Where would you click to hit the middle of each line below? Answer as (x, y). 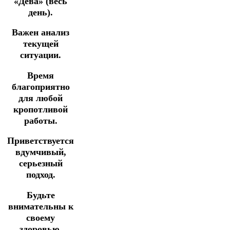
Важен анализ (41, 33)
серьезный (41, 164)
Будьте (41, 195)
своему (41, 217)
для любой (41, 98)
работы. (41, 120)
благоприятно (41, 87)
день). (41, 12)
